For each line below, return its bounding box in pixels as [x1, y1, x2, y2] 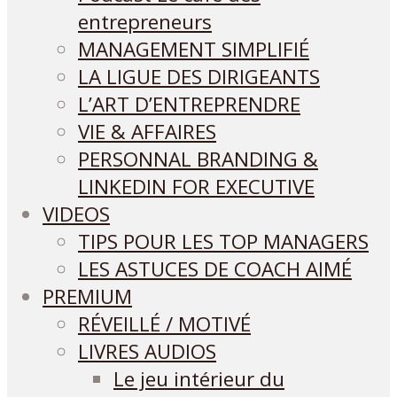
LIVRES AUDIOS [78, 338, 216, 365]
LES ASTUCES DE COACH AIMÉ [78, 255, 352, 283]
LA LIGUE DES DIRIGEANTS [78, 63, 320, 90]
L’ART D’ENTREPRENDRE [78, 90, 300, 118]
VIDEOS [43, 200, 110, 228]
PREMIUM [43, 283, 132, 310]
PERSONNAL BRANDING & [78, 145, 318, 173]
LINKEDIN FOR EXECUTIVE [78, 173, 315, 200]
